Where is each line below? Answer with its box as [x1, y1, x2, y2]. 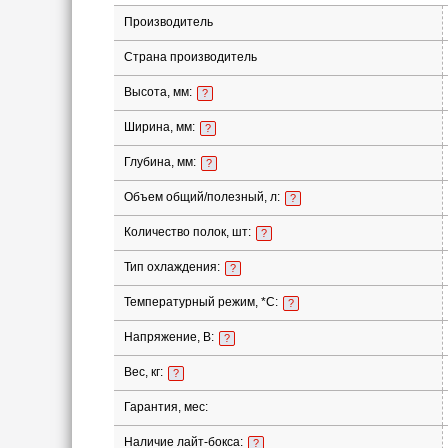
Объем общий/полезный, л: [123, 190, 283, 204]
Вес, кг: [123, 365, 166, 379]
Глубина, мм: [123, 155, 199, 169]
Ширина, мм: [123, 120, 198, 134]
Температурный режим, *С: [123, 295, 281, 309]
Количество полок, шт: [123, 225, 254, 239]
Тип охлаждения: [123, 260, 223, 274]
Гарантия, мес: [123, 400, 208, 414]
